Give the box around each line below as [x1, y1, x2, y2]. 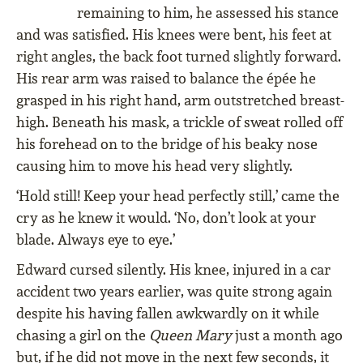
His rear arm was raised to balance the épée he [16, 69, 316, 88]
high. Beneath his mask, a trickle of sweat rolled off [16, 113, 343, 132]
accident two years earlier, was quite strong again [16, 282, 332, 301]
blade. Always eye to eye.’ [16, 230, 175, 250]
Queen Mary [149, 326, 232, 345]
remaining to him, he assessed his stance [77, 3, 340, 23]
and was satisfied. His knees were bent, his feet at [16, 25, 331, 45]
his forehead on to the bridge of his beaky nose [16, 135, 318, 154]
